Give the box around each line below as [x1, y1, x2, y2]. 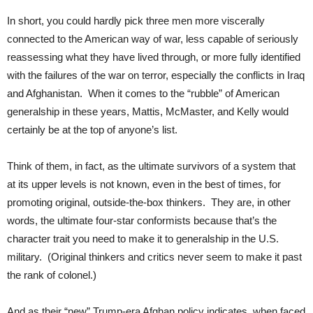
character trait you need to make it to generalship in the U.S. [7, 232, 279, 245]
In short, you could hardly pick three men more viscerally [7, 14, 265, 27]
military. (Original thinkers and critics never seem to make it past [7, 250, 302, 263]
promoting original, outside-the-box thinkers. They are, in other [7, 196, 291, 208]
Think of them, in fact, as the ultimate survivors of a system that [7, 159, 296, 172]
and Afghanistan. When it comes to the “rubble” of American [7, 87, 279, 99]
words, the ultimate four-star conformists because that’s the [7, 214, 277, 226]
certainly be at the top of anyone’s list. [7, 123, 177, 136]
